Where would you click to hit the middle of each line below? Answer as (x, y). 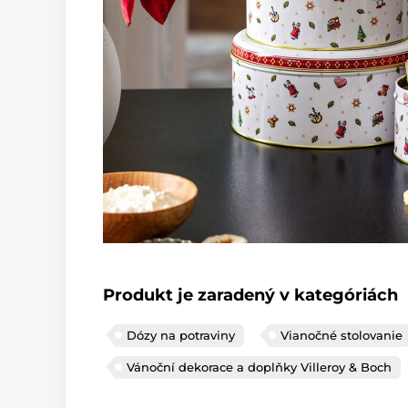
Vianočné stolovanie (342, 335)
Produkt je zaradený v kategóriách (250, 295)
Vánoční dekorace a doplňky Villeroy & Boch (259, 367)
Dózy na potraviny (181, 335)
